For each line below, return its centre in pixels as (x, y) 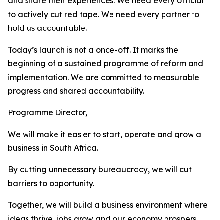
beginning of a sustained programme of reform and (106, 63)
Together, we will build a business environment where (108, 205)
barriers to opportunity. (51, 183)
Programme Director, (48, 112)
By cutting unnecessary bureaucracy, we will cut (100, 169)
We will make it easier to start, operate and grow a (105, 134)
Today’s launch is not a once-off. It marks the (93, 50)
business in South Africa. (53, 148)
